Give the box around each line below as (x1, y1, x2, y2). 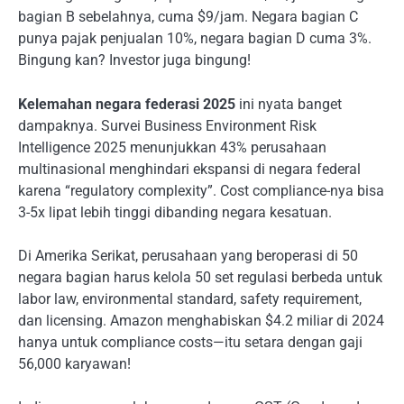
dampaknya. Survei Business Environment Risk (18, 116, 317, 134)
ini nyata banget (235, 95, 342, 113)
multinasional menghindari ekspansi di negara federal (18, 160, 361, 178)
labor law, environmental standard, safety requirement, (18, 289, 362, 308)
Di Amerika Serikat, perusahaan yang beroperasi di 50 (18, 246, 358, 264)
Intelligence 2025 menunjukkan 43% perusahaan (18, 138, 326, 156)
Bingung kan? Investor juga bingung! (18, 51, 251, 69)
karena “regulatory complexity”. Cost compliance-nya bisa (18, 181, 384, 199)
